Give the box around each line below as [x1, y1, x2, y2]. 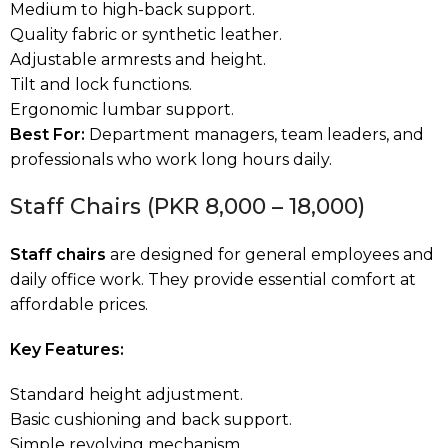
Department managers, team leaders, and [85, 124, 424, 144]
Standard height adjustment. [10, 384, 243, 404]
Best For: [10, 124, 85, 144]
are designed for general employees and [106, 244, 434, 264]
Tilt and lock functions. [10, 74, 192, 94]
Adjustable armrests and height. [10, 49, 266, 69]
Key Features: [10, 339, 124, 359]
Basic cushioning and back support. [10, 409, 292, 429]
